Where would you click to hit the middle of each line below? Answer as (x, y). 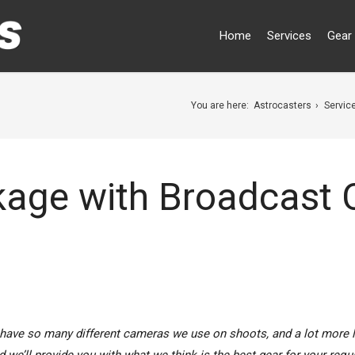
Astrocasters (282, 105)
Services (289, 36)
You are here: (219, 105)
